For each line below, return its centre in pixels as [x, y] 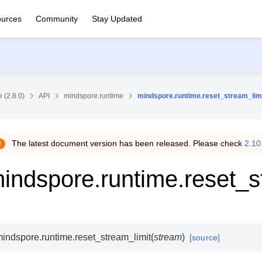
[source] [205, 237]
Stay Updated [117, 19]
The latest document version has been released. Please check [128, 143]
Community [56, 19]
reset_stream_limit [113, 237]
